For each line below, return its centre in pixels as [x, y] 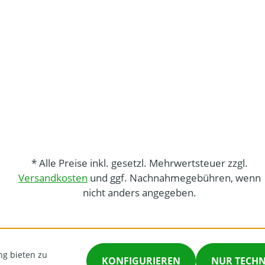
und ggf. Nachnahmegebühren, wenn [174, 178]
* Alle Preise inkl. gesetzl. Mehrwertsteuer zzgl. [139, 163]
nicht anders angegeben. [139, 193]
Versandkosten [53, 178]
